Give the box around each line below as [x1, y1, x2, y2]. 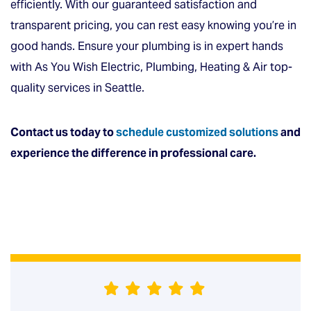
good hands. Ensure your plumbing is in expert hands [10, 38, 283, 53]
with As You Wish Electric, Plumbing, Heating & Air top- [10, 59, 292, 74]
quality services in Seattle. [10, 80, 144, 95]
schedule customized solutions [116, 124, 278, 140]
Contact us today [10, 124, 101, 140]
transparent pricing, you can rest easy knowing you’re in [10, 17, 296, 33]
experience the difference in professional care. [10, 145, 256, 160]
